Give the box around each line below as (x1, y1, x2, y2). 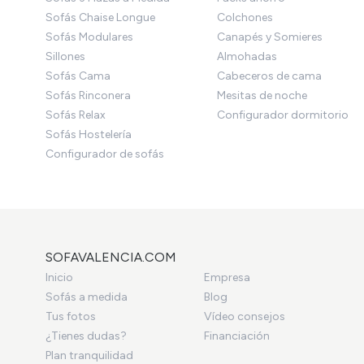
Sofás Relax (45, 107, 106, 122)
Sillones (45, 49, 85, 63)
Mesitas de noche (216, 88, 307, 102)
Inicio (45, 270, 73, 284)
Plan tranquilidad (45, 348, 133, 362)
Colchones (216, 10, 273, 24)
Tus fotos (45, 309, 96, 323)
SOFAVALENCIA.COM (45, 249, 176, 265)
